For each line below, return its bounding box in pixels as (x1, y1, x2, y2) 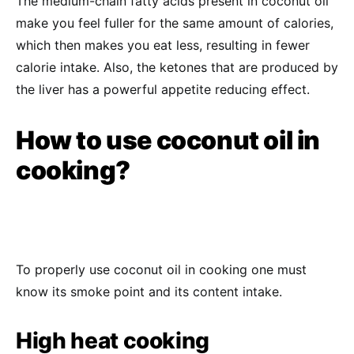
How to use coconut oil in (16, 125, 321, 156)
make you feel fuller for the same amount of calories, (16, 15, 333, 31)
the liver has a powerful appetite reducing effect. (16, 81, 310, 97)
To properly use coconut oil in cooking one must (16, 262, 307, 277)
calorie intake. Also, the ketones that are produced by (16, 59, 338, 75)
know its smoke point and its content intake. (16, 284, 282, 299)
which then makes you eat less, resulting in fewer (16, 37, 310, 53)
